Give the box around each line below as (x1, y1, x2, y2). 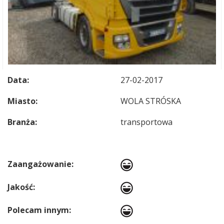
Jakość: (7, 181, 35, 192)
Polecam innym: (7, 204, 71, 215)
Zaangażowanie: (7, 158, 73, 169)
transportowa (120, 116, 172, 127)
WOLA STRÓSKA (120, 95, 181, 106)
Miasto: (7, 95, 37, 106)
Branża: (7, 116, 37, 127)
